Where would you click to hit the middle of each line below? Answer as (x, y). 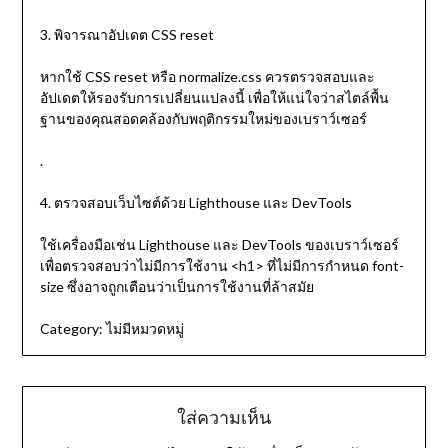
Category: (71, 329)
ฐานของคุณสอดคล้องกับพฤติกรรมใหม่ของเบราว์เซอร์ (203, 119)
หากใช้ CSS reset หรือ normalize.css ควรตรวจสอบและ (207, 77)
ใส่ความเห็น (224, 417)
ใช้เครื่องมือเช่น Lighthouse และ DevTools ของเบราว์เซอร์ (219, 245)
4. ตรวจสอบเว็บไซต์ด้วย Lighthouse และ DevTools (195, 203)
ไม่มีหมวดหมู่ (143, 329)
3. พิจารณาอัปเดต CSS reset (126, 35)
